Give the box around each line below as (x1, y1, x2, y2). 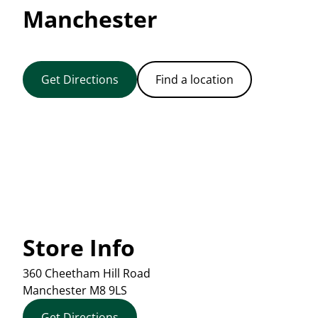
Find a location (155, 72, 234, 88)
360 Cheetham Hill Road (23, 265, 150, 281)
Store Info (23, 231, 135, 263)
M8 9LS (87, 282, 127, 298)
